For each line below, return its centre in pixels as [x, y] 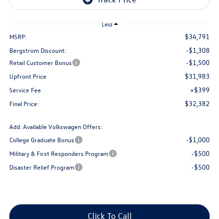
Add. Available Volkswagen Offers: [56, 127]
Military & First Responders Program [59, 153]
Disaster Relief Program [42, 167]
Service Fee [25, 90]
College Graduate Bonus [42, 140]
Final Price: [24, 104]
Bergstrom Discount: [38, 50]
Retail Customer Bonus [40, 63]
